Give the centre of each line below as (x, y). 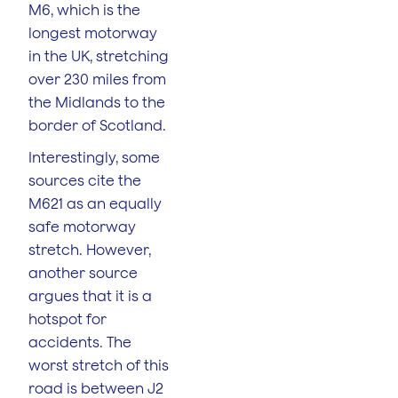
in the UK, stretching (99, 56)
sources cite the (85, 180)
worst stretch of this (99, 365)
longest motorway (93, 32)
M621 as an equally (95, 203)
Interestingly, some (94, 157)
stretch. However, (90, 249)
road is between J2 (96, 388)
